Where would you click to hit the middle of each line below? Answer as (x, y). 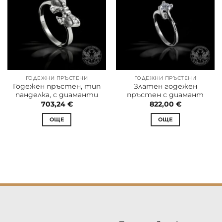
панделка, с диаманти (57, 95)
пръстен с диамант (165, 95)
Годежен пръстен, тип (57, 86)
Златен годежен (165, 86)
